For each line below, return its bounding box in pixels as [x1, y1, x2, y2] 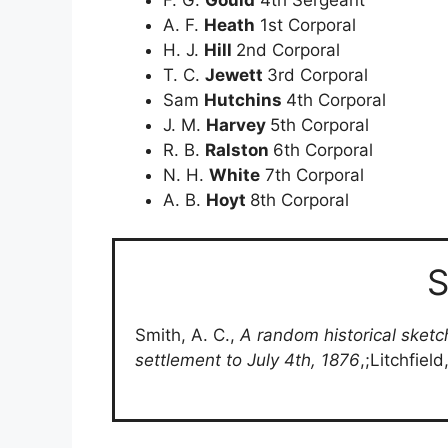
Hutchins [204, 89, 286, 110]
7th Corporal [260, 164, 364, 185]
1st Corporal [255, 14, 356, 35]
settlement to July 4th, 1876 [135, 350, 360, 371]
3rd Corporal [267, 64, 368, 85]
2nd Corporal [236, 39, 340, 60]
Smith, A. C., [135, 325, 240, 346]
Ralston [205, 139, 273, 160]
